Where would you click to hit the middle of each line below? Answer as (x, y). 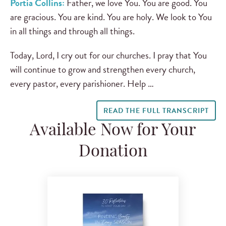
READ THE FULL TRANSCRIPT (156, 110)
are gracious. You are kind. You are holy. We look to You (111, 17)
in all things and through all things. (72, 31)
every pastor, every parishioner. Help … (82, 83)
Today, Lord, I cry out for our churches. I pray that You (108, 55)
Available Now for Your (113, 131)
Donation (113, 152)
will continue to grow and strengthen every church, (103, 69)
